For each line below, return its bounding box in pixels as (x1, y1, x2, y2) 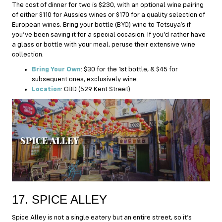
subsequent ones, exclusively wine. (32, 75, 141, 83)
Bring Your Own (32, 65, 81, 73)
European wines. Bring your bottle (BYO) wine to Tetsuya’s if (12, 21, 191, 28)
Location (32, 85, 61, 93)
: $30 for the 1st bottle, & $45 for (81, 65, 178, 73)
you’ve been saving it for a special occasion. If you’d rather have (12, 31, 206, 38)
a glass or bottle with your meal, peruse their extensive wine (12, 41, 195, 48)
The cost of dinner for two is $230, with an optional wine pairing (12, 1, 204, 8)
